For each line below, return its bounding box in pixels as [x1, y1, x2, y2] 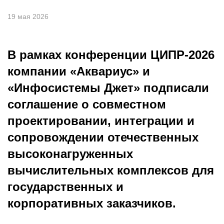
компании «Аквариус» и [7, 64, 150, 78]
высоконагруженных [7, 147, 133, 160]
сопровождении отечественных [7, 130, 198, 144]
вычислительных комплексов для [7, 163, 214, 177]
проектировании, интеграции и [7, 114, 194, 127]
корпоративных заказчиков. [7, 196, 176, 210]
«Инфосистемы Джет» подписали [7, 81, 209, 94]
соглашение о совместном [7, 97, 166, 111]
